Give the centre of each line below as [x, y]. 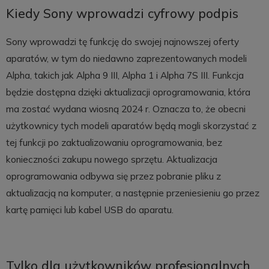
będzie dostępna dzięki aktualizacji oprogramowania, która [128, 92]
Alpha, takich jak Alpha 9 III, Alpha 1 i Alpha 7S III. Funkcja [125, 76]
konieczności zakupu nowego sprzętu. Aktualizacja [111, 160]
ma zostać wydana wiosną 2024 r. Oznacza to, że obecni [125, 109]
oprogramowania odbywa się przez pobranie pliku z [113, 177]
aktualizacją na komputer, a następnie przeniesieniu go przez [132, 193]
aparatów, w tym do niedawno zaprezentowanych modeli [126, 59]
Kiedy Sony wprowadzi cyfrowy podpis [122, 14]
